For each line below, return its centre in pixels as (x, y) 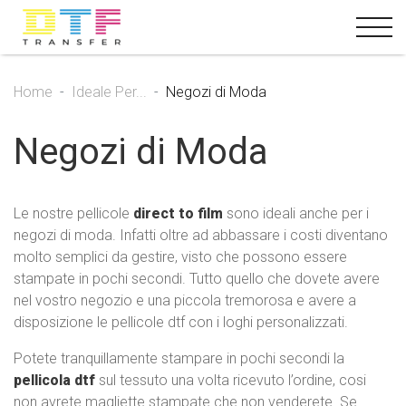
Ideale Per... (109, 92)
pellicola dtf (54, 380)
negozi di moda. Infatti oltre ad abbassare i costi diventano (201, 235)
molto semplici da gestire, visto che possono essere (180, 257)
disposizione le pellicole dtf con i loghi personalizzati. (181, 322)
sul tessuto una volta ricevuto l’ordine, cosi (231, 380)
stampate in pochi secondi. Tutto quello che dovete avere (197, 279)
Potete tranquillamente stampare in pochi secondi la (179, 358)
